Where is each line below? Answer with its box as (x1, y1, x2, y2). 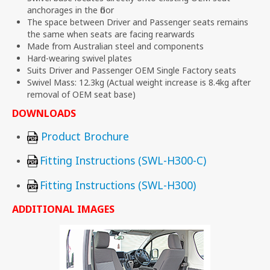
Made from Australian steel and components (27, 40, 204, 52)
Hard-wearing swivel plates (27, 52, 132, 64)
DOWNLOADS (12, 106, 76, 120)
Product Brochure (41, 128, 129, 143)
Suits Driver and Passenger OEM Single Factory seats (27, 64, 236, 76)
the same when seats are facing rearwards (27, 28, 195, 40)
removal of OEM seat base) (27, 88, 136, 100)
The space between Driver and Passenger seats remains (27, 16, 248, 28)
